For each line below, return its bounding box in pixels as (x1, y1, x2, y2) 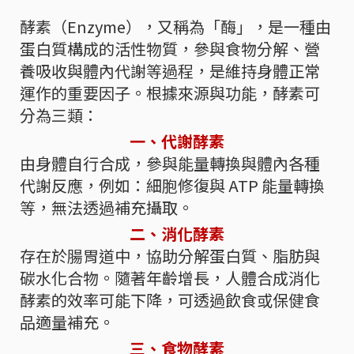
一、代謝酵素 (130, 130, 224, 153)
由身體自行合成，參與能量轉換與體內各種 (20, 152, 320, 175)
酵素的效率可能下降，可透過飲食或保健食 (20, 288, 320, 312)
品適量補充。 (20, 311, 115, 334)
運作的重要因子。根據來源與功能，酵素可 (20, 81, 320, 105)
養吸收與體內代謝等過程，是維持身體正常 (20, 59, 320, 83)
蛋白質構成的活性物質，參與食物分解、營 (20, 37, 320, 61)
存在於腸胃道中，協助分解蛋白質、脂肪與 (20, 244, 320, 268)
